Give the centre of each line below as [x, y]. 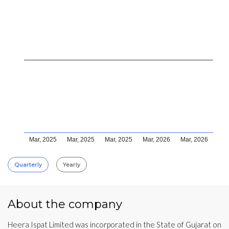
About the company [65, 204]
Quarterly [28, 164]
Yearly [72, 164]
